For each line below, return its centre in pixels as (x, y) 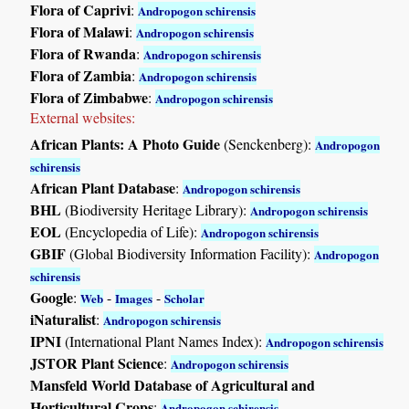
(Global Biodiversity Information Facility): (190, 253)
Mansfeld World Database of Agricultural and (173, 384)
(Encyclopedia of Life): (131, 231)
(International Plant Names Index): (164, 341)
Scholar (185, 298)
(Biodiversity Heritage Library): (156, 209)
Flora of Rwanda (84, 53)
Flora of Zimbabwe (89, 97)
